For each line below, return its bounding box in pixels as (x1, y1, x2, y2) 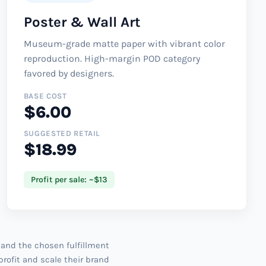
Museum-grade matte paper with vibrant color (23, 37, 225, 49)
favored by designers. (23, 67, 114, 79)
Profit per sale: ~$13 (30, 174, 107, 185)
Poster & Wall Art (23, 13, 140, 30)
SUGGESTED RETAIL (23, 128, 100, 138)
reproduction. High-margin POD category (23, 52, 200, 64)
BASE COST (23, 91, 67, 100)
